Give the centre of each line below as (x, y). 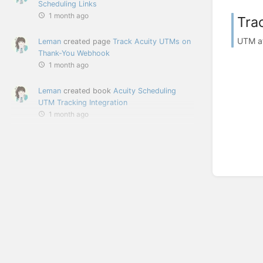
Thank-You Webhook (74, 53)
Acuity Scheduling (145, 90)
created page (87, 41)
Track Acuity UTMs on (152, 41)
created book (87, 90)
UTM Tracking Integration (83, 102)
